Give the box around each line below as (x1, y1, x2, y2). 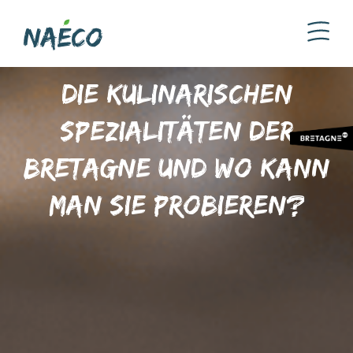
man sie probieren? (48, 188, 305, 221)
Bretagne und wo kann (24, 151, 329, 184)
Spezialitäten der (59, 114, 294, 147)
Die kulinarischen (61, 77, 292, 110)
